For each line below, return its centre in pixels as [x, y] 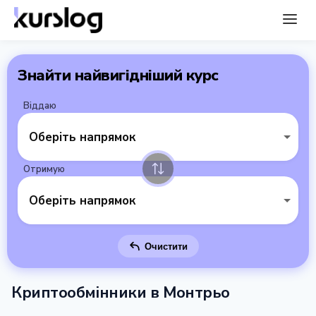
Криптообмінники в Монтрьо [121, 293]
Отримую [44, 169]
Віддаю [40, 106]
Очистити [166, 246]
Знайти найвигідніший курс [118, 75]
